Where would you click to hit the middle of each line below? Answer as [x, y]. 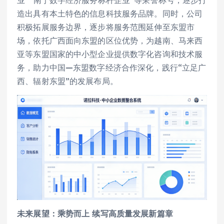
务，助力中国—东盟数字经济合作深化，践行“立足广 [112, 67]
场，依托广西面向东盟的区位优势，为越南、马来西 [110, 40]
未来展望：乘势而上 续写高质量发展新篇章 [95, 213]
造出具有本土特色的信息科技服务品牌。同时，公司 [110, 13]
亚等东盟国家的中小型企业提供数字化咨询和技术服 [110, 54]
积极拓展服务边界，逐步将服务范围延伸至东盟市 [106, 27]
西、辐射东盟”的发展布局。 [67, 81]
